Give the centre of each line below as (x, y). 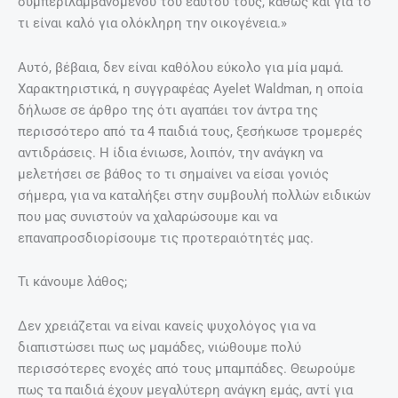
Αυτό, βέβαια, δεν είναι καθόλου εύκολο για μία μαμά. (181, 67)
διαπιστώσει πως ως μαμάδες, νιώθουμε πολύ (159, 347)
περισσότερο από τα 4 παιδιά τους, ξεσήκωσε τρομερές (190, 131)
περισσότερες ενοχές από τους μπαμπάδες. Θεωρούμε (187, 368)
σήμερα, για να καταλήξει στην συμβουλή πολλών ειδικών (194, 195)
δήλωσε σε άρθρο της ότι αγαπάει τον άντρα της (168, 110)
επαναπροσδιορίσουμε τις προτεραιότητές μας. (166, 238)
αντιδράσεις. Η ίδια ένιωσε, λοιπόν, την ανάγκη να (170, 152)
